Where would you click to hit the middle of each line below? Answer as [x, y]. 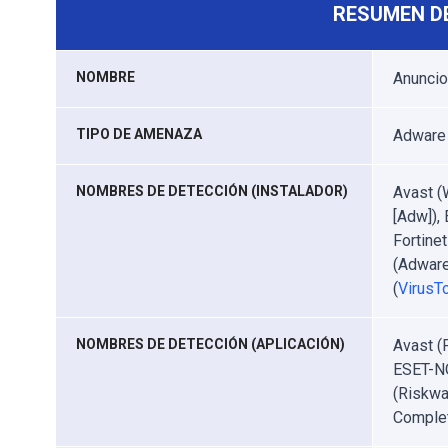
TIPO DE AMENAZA [139, 134]
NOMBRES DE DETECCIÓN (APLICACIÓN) [210, 344]
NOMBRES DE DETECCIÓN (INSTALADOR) [212, 191]
